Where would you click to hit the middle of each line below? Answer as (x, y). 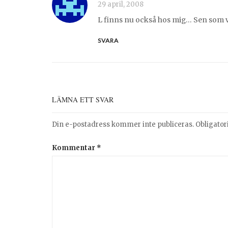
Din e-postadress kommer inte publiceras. (123, 124)
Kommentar (74, 148)
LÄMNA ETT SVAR (83, 99)
